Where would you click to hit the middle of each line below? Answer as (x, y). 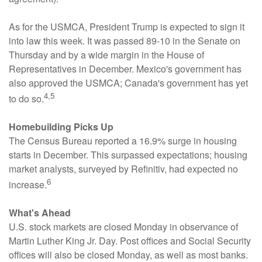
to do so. (26, 98)
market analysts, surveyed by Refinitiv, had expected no (123, 168)
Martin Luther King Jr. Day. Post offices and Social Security (130, 241)
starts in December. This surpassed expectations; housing (128, 154)
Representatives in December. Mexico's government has (125, 68)
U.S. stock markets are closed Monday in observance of (123, 227)
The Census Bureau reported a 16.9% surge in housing (123, 140)
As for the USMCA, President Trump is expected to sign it (127, 26)
